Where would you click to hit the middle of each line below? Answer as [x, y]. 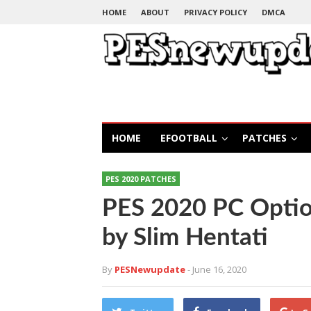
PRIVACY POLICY [216, 12]
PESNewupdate [150, 269]
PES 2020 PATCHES [141, 179]
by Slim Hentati [185, 238]
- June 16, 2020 [217, 269]
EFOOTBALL [189, 138]
